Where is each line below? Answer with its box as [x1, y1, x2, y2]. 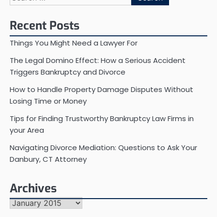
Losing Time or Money [10, 96, 87, 106]
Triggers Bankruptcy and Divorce [10, 67, 125, 77]
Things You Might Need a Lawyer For [10, 38, 138, 48]
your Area [10, 125, 44, 135]
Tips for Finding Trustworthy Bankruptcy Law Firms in [10, 113, 194, 124]
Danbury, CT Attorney [10, 154, 87, 164]
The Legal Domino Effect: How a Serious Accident [10, 55, 186, 65]
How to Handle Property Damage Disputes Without [10, 84, 193, 94]
